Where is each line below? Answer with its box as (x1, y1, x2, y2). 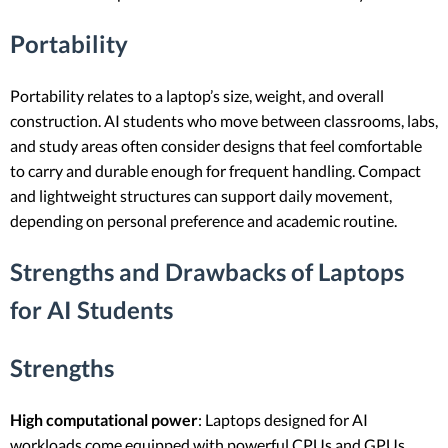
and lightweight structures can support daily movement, (10, 185, 392, 205)
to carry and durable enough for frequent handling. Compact (10, 160, 421, 180)
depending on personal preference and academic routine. (10, 210, 397, 230)
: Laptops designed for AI (198, 409, 368, 429)
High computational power (10, 409, 198, 429)
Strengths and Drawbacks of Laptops (10, 256, 404, 286)
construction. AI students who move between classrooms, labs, (10, 110, 438, 130)
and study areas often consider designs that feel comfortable (10, 135, 422, 155)
